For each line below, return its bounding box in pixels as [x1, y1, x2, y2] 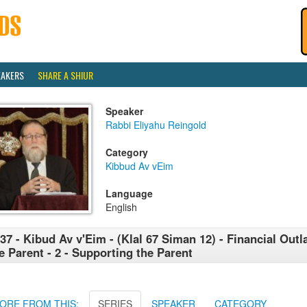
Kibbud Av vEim [106, 159, 173, 173]
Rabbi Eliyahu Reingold [106, 118, 206, 132]
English [106, 200, 137, 214]
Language [106, 186, 153, 200]
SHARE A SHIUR [38, 68, 93, 82]
